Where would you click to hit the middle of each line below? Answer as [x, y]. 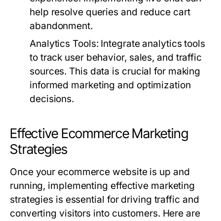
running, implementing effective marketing [103, 186]
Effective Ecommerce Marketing [99, 133]
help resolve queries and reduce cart [110, 12]
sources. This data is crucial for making [115, 71]
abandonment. [61, 26]
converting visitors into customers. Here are [105, 213]
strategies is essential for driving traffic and [105, 200]
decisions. [52, 99]
